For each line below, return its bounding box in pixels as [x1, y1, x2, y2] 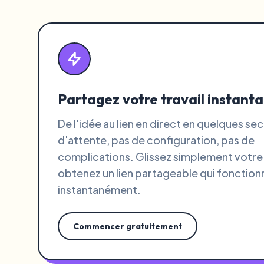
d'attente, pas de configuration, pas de [58, 133, 255, 147]
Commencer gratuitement [73, 221, 182, 232]
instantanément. [58, 183, 141, 196]
